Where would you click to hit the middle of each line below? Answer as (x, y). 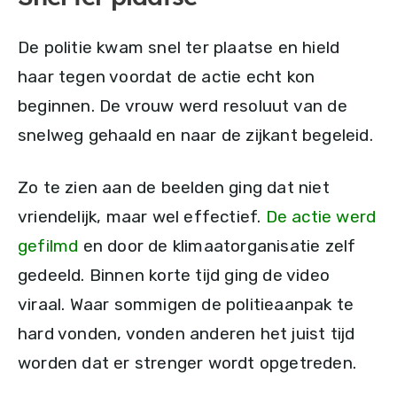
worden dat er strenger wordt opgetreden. (187, 362)
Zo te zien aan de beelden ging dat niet (174, 187)
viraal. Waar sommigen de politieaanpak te (186, 304)
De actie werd (321, 216)
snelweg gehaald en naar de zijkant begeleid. (195, 135)
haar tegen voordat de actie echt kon (167, 76)
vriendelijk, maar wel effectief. (142, 216)
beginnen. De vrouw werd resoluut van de (183, 105)
